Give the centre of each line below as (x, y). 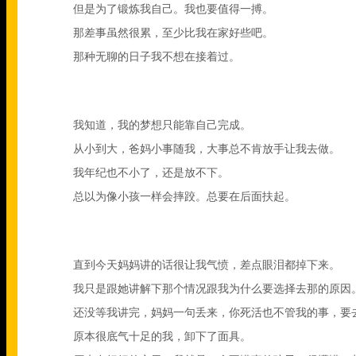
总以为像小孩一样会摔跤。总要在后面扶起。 (184, 197)
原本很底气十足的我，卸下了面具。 (162, 337)
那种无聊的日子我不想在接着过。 (157, 57)
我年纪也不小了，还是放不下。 (151, 173)
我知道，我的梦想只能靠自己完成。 (162, 125)
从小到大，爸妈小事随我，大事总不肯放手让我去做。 (207, 149)
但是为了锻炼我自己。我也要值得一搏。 (173, 9)
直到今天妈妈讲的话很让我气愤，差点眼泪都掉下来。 (207, 265)
